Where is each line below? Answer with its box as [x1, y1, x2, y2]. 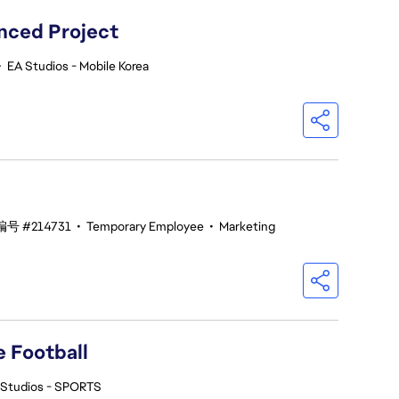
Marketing [219, 218, 275, 234]
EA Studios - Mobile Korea [7, 58, 149, 74]
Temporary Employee [86, 218, 204, 234]
